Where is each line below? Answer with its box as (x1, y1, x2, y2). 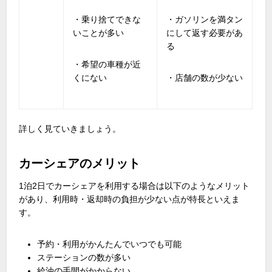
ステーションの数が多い (37, 252, 131, 262)
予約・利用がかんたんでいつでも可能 (37, 239, 182, 249)
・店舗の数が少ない (166, 72, 243, 83)
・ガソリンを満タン (166, 14, 243, 24)
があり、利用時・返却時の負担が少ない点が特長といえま (19, 194, 240, 204)
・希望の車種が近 (73, 59, 141, 69)
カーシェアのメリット (19, 156, 141, 170)
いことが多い (73, 27, 124, 38)
